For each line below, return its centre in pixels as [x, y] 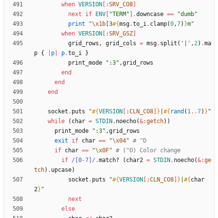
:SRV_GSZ [119, 34]
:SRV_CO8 [119, 5]
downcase [150, 14]
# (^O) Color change [148, 151]
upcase [61, 170]
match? [109, 160]
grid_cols [121, 44]
